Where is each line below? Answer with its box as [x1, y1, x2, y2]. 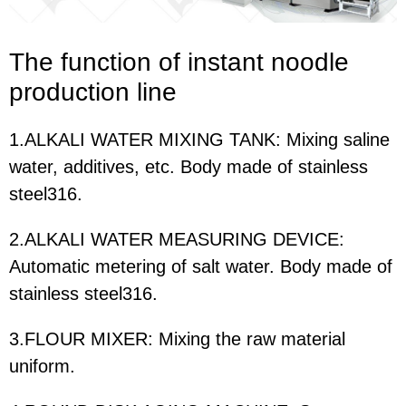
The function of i [9, 47, 193, 76]
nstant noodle [193, 47, 349, 76]
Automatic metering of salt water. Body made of [9, 256, 392, 276]
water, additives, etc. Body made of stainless [9, 156, 368, 177]
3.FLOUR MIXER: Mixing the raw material [9, 328, 345, 349]
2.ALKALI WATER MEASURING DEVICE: [9, 228, 344, 249]
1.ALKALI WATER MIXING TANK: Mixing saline [9, 129, 390, 150]
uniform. [9, 355, 75, 376]
